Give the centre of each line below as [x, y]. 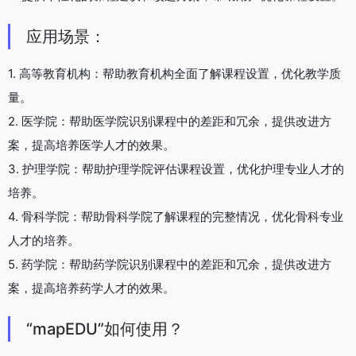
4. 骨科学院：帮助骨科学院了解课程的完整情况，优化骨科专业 [176, 216]
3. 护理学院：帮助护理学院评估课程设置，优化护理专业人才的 [176, 168]
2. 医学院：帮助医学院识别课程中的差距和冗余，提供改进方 [170, 121]
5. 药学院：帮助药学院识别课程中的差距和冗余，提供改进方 [170, 264]
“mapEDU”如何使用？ [105, 329]
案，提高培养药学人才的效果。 [91, 288]
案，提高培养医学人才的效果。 [91, 145]
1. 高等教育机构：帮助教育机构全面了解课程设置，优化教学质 [174, 73]
